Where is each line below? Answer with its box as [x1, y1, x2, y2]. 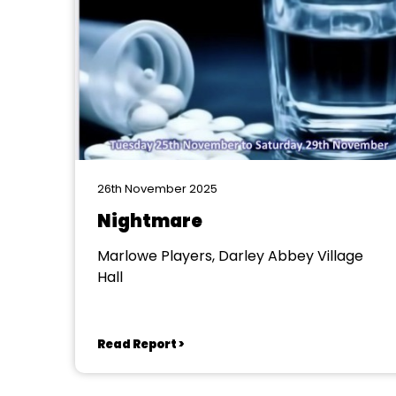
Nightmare [96, 209, 202, 233]
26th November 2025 [96, 180, 217, 197]
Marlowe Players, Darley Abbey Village [96, 246, 363, 266]
